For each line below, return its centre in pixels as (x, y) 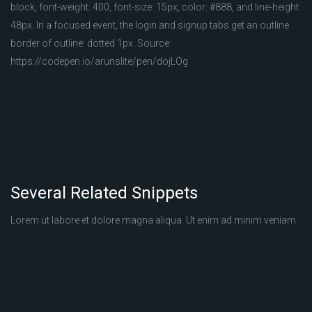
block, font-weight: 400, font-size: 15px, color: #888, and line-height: (156, 7)
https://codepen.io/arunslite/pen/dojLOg (99, 61)
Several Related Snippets (104, 193)
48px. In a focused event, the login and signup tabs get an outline (150, 25)
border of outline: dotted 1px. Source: (91, 43)
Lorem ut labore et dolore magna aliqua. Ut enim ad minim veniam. (154, 220)
